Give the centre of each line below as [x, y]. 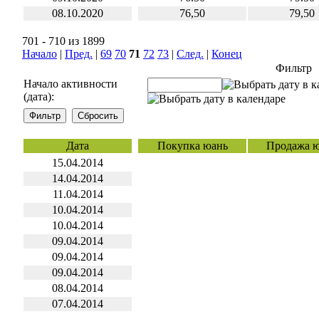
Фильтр [294, 68]
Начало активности [70, 84]
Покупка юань [192, 146]
